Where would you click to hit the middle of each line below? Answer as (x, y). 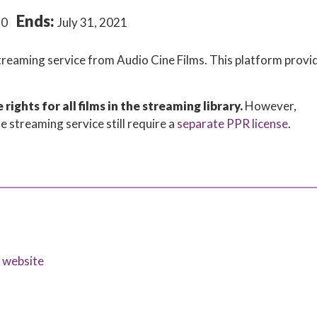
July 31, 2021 (92, 22)
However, (270, 106)
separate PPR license (233, 123)
